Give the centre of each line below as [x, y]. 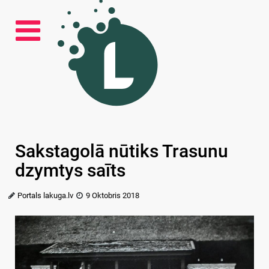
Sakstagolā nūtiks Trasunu [122, 151]
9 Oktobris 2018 [112, 195]
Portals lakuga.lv [46, 195]
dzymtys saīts [70, 170]
